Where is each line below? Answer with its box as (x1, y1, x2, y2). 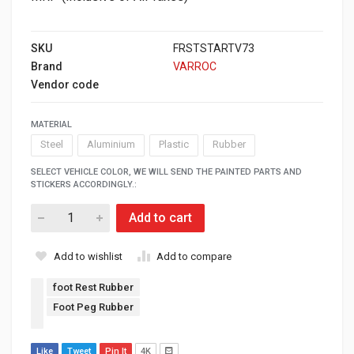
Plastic (159, 138, 189, 151)
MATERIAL (31, 119, 72, 130)
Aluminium (87, 138, 135, 151)
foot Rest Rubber (53, 281, 134, 293)
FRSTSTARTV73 (173, 41, 254, 55)
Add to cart (129, 210, 192, 226)
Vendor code (31, 77, 99, 91)
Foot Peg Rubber (53, 300, 134, 313)
